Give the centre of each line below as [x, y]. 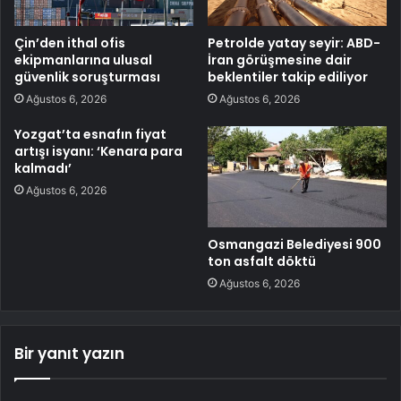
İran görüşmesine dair [280, 60]
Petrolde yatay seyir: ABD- [294, 43]
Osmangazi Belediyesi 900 [294, 245]
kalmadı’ [43, 169]
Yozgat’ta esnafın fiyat [90, 135]
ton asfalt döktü [262, 262]
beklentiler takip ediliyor [288, 77]
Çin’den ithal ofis [70, 43]
